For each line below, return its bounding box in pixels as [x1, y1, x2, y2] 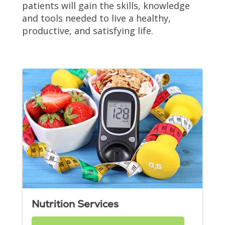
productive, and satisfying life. [22, 24, 153, 37]
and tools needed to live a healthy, [22, 12, 171, 24]
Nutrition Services [32, 197, 119, 211]
